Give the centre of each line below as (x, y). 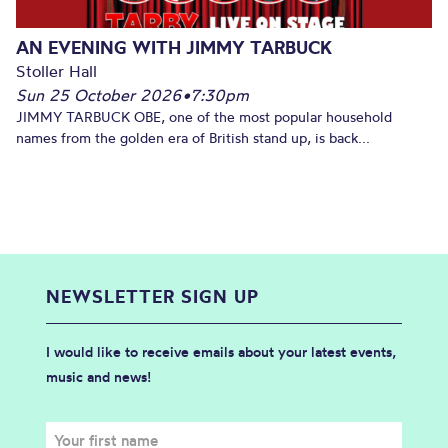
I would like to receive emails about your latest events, (221, 352)
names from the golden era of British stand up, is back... (193, 137)
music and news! (98, 377)
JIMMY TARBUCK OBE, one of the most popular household (204, 116)
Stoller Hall (56, 70)
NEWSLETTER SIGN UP (152, 296)
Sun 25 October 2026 (99, 94)
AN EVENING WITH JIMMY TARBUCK (174, 47)
